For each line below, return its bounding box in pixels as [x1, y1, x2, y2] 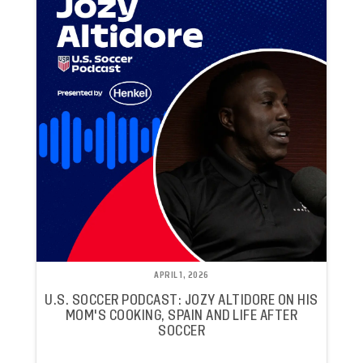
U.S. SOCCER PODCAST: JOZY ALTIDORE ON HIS [45, 293, 318, 308]
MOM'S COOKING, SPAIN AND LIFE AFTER [65, 309, 298, 323]
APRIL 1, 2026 [154, 271, 209, 280]
